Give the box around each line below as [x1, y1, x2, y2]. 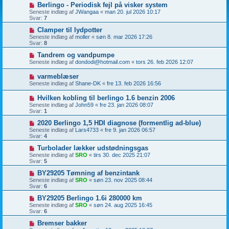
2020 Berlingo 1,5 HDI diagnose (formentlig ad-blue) [37, 119, 201, 127]
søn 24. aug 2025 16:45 [94, 202, 152, 208]
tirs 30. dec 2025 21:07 [94, 152, 150, 158]
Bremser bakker [37, 219, 87, 227]
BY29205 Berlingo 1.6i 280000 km [37, 194, 142, 202]
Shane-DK [75, 80, 101, 86]
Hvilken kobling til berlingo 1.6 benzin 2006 [37, 94, 175, 102]
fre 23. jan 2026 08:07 [100, 102, 153, 108]
